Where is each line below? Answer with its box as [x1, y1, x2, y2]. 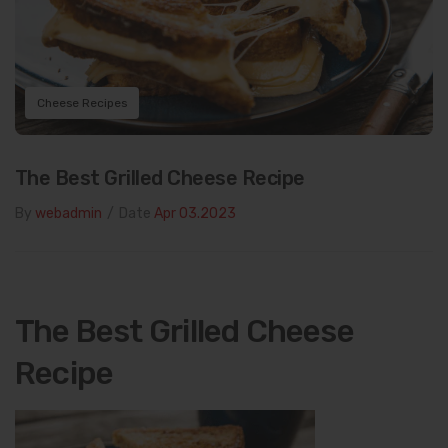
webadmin [35, 204, 102, 222]
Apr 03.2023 [154, 204, 236, 222]
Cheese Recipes [37, 95, 127, 110]
